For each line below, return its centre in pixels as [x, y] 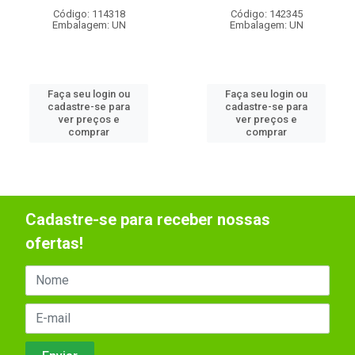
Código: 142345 [266, 14]
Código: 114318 [89, 14]
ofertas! [54, 243]
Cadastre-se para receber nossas [148, 219]
